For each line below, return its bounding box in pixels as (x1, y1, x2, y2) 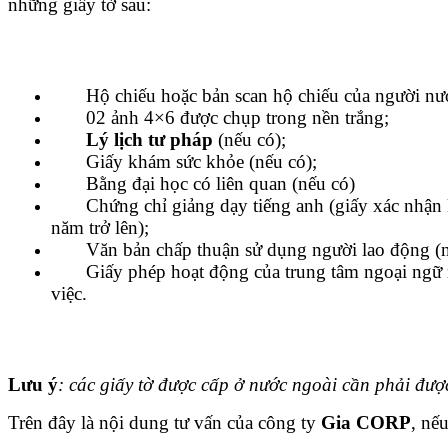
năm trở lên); (51, 217, 149, 239)
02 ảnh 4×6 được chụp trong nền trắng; (51, 107, 389, 129)
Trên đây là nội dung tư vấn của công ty (8, 412, 321, 434)
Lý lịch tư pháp (86, 129, 213, 151)
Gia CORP (321, 412, 411, 434)
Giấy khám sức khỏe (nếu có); (51, 151, 317, 173)
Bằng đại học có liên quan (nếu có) (51, 173, 355, 195)
